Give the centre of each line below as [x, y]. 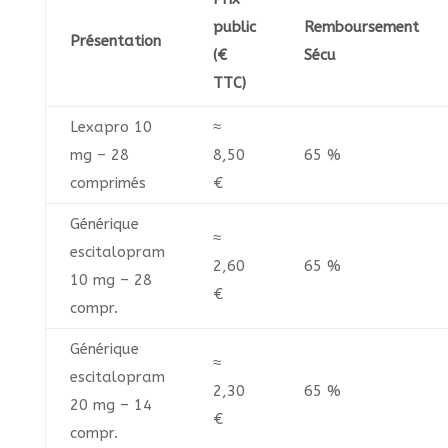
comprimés [107, 183]
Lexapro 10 [110, 127]
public [234, 27]
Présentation [115, 41]
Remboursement [361, 27]
